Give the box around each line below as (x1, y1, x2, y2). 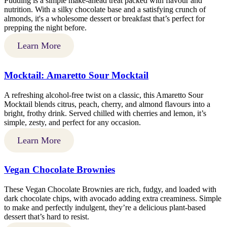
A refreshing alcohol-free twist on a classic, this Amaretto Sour (4, 90, 203, 99)
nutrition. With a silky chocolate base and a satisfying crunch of (4, 5, 206, 14)
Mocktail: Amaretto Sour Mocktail (4, 70, 148, 81)
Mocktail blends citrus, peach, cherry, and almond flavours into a (4, 99, 210, 108)
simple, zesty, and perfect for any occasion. (4, 118, 141, 127)
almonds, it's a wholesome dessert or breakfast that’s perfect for (4, 14, 205, 23)
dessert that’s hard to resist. (4, 212, 89, 221)
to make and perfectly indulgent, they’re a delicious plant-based (4, 203, 206, 212)
